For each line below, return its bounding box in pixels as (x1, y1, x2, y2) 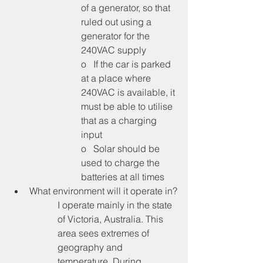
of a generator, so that (81, 1, 173, 14)
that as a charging (81, 114, 159, 126)
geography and (58, 241, 125, 253)
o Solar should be (81, 142, 162, 154)
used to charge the (81, 156, 162, 168)
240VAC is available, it (81, 86, 177, 98)
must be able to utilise (81, 100, 175, 112)
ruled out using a (81, 15, 154, 28)
